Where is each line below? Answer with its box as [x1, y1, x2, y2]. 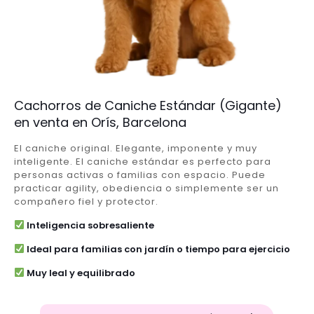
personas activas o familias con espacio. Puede [14, 168, 266, 182]
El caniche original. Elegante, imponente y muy [14, 141, 257, 155]
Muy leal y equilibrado [24, 266, 135, 280]
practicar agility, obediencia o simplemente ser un [14, 181, 279, 195]
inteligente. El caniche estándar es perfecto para [14, 154, 271, 168]
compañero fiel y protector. [14, 194, 158, 208]
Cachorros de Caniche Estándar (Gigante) [14, 96, 282, 114]
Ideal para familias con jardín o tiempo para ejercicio [24, 242, 290, 256]
